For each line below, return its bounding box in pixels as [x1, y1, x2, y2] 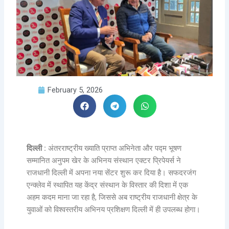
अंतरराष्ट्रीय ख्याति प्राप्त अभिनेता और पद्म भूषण [48, 144, 182, 153]
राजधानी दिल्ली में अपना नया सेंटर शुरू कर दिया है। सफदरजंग [27, 168, 197, 178]
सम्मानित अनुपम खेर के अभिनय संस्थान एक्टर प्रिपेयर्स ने [27, 156, 181, 166]
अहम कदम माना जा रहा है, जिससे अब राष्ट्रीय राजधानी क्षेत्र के [27, 193, 198, 202]
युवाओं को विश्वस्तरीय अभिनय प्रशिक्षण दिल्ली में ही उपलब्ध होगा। [27, 205, 201, 215]
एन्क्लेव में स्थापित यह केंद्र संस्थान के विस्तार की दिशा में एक [27, 180, 189, 190]
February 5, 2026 [48, 85, 103, 95]
